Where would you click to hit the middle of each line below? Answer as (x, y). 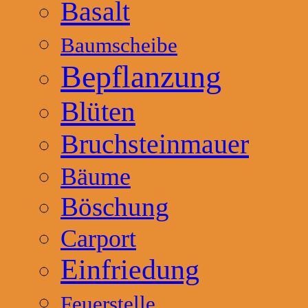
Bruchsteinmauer (155, 144)
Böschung (115, 206)
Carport (98, 238)
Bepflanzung (141, 76)
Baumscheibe (119, 45)
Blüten (98, 111)
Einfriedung (130, 269)
